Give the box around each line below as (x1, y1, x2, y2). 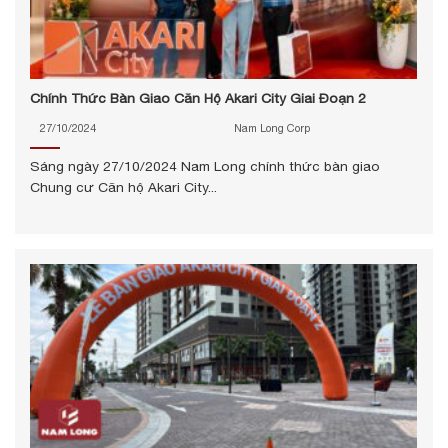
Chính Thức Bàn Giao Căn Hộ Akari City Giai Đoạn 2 (30, 90, 366, 107)
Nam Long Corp (233, 121, 310, 134)
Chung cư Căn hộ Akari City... (30, 179, 217, 196)
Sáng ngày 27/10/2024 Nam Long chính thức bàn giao (30, 158, 380, 175)
